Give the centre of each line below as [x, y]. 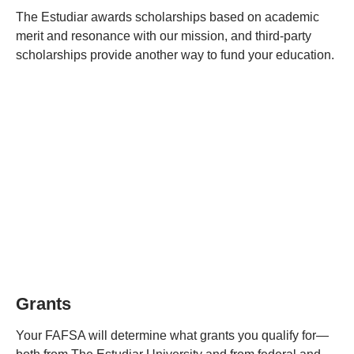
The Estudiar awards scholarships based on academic [168, 17]
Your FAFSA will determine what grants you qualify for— [172, 336]
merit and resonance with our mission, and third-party [164, 36]
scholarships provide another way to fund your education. [175, 55]
